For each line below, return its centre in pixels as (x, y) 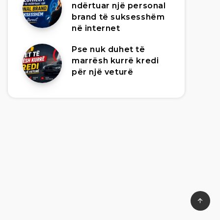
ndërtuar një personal (119, 6)
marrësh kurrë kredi (115, 61)
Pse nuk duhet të (109, 49)
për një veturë (103, 72)
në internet (96, 28)
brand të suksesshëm (118, 17)
